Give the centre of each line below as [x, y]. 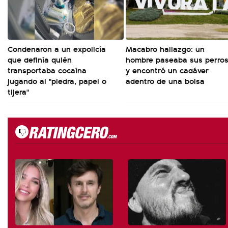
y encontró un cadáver [167, 70]
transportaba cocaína [47, 70]
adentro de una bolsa [165, 81]
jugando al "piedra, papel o [57, 81]
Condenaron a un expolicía [57, 49]
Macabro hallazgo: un [165, 49]
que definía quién [40, 59]
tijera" [18, 91]
